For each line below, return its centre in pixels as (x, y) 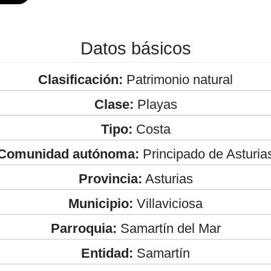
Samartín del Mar (168, 228)
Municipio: (101, 203)
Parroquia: (83, 228)
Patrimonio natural (178, 79)
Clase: (114, 104)
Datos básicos (135, 48)
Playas (155, 104)
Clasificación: (80, 79)
